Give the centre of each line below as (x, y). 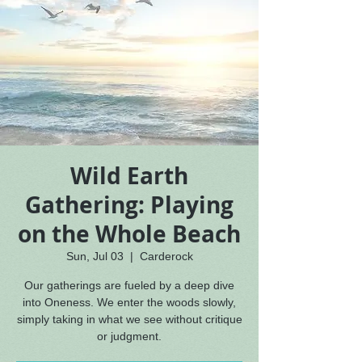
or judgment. (129, 336)
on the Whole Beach (129, 234)
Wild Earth (129, 176)
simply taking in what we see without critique (129, 319)
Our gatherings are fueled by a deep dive (129, 285)
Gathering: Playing (129, 205)
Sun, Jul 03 (95, 256)
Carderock (166, 256)
